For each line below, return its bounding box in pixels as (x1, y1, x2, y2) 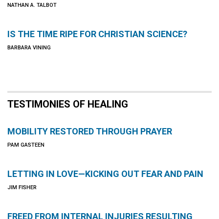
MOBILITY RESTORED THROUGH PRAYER (7, 126, 172, 136)
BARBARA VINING (7, 44, 51, 51)
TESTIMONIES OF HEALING (7, 98, 128, 110)
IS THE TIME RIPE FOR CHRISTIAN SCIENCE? (7, 29, 187, 39)
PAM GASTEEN (7, 142, 44, 148)
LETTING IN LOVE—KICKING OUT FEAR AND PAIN (7, 169, 203, 179)
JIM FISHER (7, 184, 37, 191)
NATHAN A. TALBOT (7, 2, 57, 8)
